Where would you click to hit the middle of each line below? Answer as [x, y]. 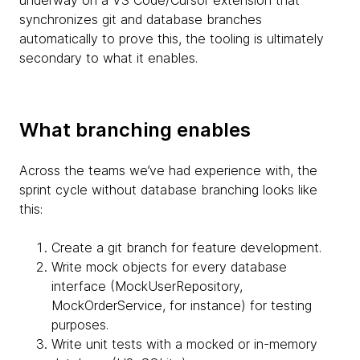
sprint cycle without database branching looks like [168, 189]
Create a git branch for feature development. [186, 247]
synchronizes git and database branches [141, 19]
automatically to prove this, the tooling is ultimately [172, 38]
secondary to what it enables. [108, 57]
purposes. [80, 324]
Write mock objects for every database [169, 266]
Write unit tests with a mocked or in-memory [184, 344]
